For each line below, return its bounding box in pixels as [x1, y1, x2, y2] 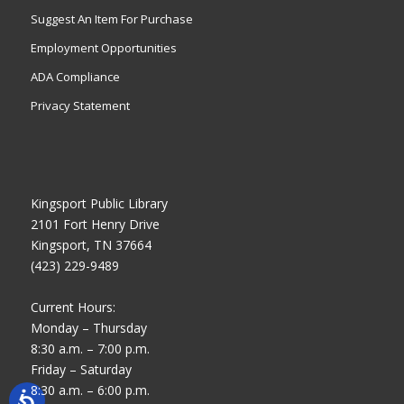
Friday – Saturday [30, 360, 132, 378]
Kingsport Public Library [30, 194, 168, 212]
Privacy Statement [30, 96, 130, 114]
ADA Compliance [30, 68, 120, 85]
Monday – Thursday [30, 318, 147, 336]
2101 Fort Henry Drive [30, 215, 160, 233]
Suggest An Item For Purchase [30, 10, 193, 27]
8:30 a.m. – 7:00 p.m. [30, 339, 150, 357]
